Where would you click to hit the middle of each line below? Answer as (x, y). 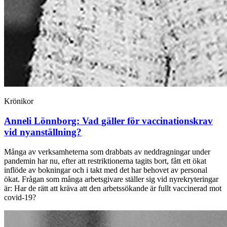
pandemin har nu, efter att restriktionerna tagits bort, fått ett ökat (105, 161)
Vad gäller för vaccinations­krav (147, 121)
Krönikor (19, 101)
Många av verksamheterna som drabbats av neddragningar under (107, 152)
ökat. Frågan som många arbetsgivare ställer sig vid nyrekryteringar (111, 179)
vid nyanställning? (43, 132)
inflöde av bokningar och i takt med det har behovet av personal (106, 170)
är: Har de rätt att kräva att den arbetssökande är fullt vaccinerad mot (113, 188)
